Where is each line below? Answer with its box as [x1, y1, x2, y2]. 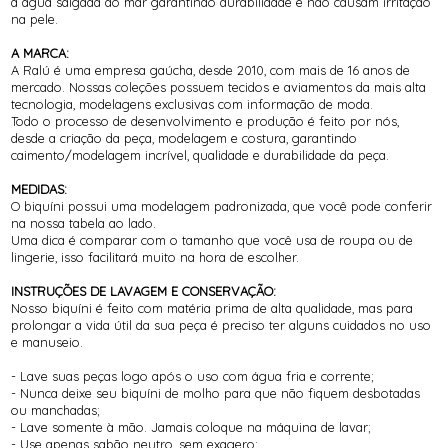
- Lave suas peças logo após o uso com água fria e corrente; [11, 368, 375, 385]
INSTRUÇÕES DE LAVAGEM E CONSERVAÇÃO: [11, 283, 277, 300]
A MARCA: [11, 45, 70, 62]
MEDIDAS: [11, 181, 68, 198]
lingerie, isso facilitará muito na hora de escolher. [11, 249, 300, 266]
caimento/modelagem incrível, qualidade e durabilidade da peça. [11, 147, 390, 164]
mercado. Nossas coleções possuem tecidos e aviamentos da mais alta [11, 79, 427, 96]
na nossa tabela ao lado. [11, 215, 157, 232]
